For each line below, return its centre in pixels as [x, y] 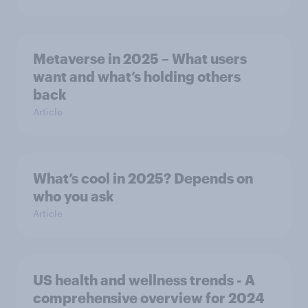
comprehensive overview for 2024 [149, 297]
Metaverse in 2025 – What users [140, 58]
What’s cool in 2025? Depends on [143, 178]
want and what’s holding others [137, 76]
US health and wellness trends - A [144, 279]
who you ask [74, 196]
